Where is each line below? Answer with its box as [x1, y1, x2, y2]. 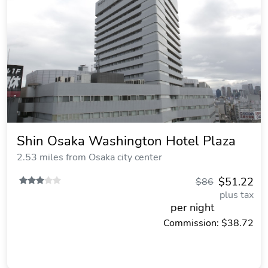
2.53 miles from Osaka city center [17, 151, 162, 164]
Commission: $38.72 [163, 217, 254, 230]
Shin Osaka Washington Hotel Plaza [17, 132, 236, 150]
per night [170, 200, 214, 215]
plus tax [220, 188, 254, 202]
